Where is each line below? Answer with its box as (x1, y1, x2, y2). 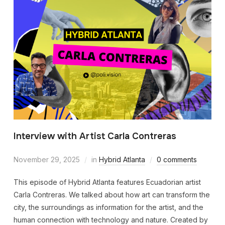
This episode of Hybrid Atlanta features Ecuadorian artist (13, 177, 201, 186)
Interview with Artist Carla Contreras (13, 130, 176, 142)
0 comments (156, 155, 197, 164)
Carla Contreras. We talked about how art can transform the (13, 190, 210, 199)
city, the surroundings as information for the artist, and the (13, 202, 203, 211)
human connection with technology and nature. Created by (13, 215, 208, 224)
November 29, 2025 (13, 155, 80, 164)
